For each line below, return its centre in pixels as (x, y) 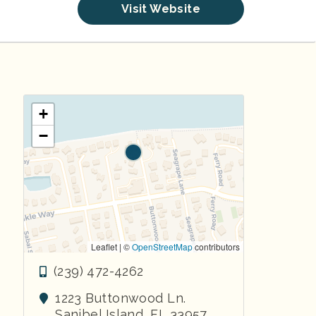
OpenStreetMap (162, 246)
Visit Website (160, 9)
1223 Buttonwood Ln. (121, 298)
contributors (216, 246)
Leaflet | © (111, 246)
